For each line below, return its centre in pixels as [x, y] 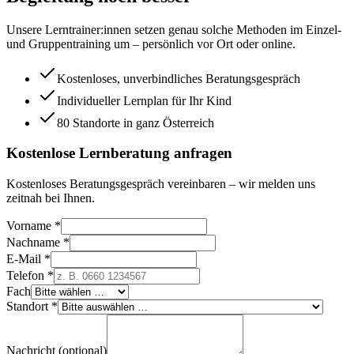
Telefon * [30, 276]
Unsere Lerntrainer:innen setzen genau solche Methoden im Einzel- [174, 29]
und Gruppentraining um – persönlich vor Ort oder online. [151, 43]
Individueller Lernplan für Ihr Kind [144, 100]
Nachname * [38, 243]
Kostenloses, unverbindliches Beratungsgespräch [179, 78]
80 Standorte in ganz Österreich [136, 122]
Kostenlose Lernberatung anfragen [119, 153]
